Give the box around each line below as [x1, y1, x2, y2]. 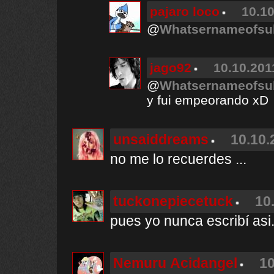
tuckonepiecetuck [113, 193, 233, 209]
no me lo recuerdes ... [110, 151, 246, 167]
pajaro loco [150, 4, 220, 18]
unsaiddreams [113, 131, 209, 147]
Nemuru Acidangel [113, 255, 237, 271]
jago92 [150, 61, 191, 75]
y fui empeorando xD [147, 93, 268, 107]
